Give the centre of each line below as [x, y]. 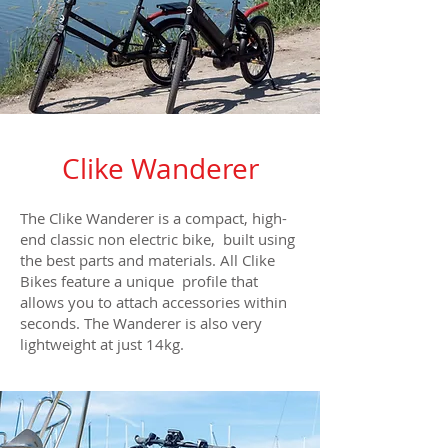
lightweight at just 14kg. [102, 344]
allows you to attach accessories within [153, 302]
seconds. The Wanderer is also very [141, 323]
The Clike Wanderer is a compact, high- [153, 218]
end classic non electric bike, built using [157, 239]
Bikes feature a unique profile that [139, 281]
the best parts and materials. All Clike [147, 260]
